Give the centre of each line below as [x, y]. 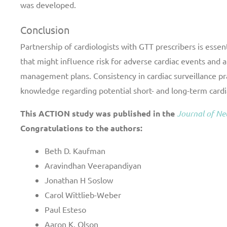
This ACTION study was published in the [99, 113]
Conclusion [45, 30]
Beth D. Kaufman [75, 150]
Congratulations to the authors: [81, 128]
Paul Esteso [65, 209]
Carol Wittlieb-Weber [83, 195]
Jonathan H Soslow [79, 180]
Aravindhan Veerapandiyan [93, 165]
